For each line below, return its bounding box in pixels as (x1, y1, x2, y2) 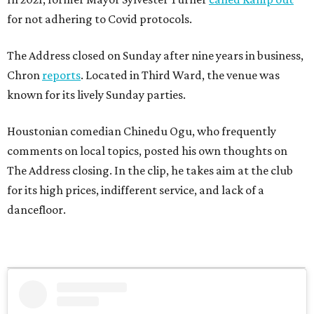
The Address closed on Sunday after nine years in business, (7, 48, 303, 62)
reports (42, 67, 81, 82)
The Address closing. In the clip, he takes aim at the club (7, 163, 293, 177)
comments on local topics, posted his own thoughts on (7, 143, 287, 158)
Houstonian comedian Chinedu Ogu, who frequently (7, 123, 276, 138)
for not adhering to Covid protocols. (7, 11, 192, 26)
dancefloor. (7, 202, 66, 217)
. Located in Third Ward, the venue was (81, 67, 280, 82)
